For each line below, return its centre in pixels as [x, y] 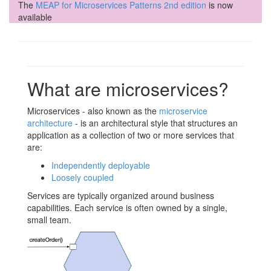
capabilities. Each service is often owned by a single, [127, 207]
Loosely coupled [83, 177]
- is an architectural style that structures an [155, 122]
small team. [49, 219]
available [35, 17]
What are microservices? [128, 88]
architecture [50, 122]
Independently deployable [101, 165]
